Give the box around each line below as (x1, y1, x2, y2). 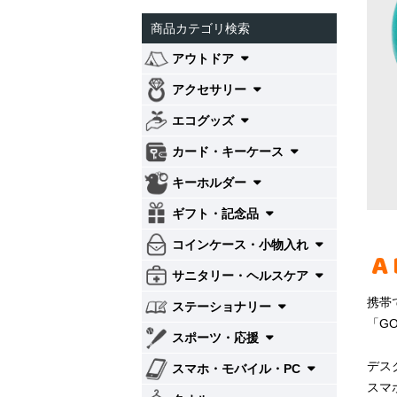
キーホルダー (172, 175, 250, 190)
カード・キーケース (172, 144, 287, 159)
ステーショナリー (172, 300, 275, 314)
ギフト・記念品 (172, 206, 262, 221)
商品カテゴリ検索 (151, 21, 250, 35)
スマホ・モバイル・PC (172, 362, 304, 376)
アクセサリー (172, 82, 250, 97)
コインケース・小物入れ (172, 237, 312, 252)
